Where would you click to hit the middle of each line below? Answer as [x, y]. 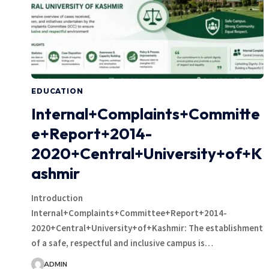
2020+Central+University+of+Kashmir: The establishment [147, 228]
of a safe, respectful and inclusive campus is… [122, 243]
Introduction [57, 198]
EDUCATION [57, 91]
